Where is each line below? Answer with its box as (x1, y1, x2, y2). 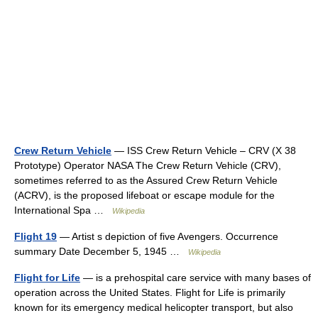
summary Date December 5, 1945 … (14, 246, 188, 257)
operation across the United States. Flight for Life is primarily (14, 287, 285, 298)
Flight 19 (14, 231, 57, 242)
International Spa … (14, 204, 112, 216)
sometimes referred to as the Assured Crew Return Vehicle (14, 175, 278, 186)
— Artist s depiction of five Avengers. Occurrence (57, 231, 278, 242)
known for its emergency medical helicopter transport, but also (14, 302, 293, 313)
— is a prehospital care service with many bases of (80, 272, 311, 283)
